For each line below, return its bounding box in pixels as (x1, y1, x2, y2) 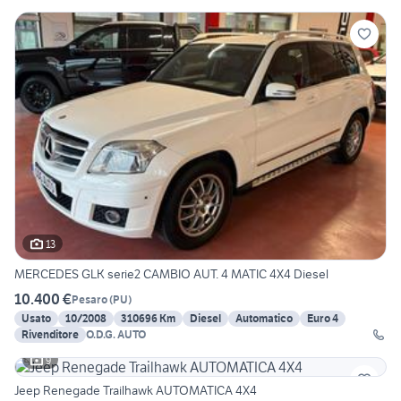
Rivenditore (21, 328, 79, 342)
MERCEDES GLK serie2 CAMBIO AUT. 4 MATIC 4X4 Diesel (14, 266, 328, 283)
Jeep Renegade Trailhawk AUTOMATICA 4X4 (14, 382, 257, 399)
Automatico (235, 311, 293, 326)
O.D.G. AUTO (86, 328, 146, 342)
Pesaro (72, 292, 107, 306)
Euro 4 (307, 311, 338, 326)
